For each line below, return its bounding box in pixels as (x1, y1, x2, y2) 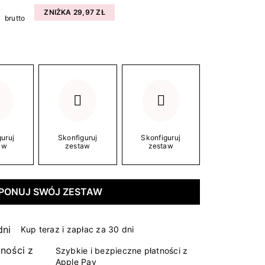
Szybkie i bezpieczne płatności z (55, 245, 188, 256)
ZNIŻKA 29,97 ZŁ (44, 7, 105, 17)
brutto (4, 13, 25, 22)
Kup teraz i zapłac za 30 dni (20, 224, 134, 235)
